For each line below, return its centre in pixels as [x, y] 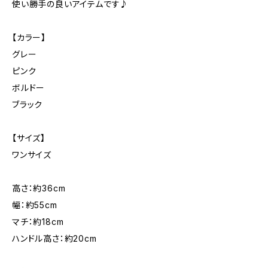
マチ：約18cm [38, 222]
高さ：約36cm [39, 188]
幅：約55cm [35, 205]
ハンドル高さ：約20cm [54, 238]
